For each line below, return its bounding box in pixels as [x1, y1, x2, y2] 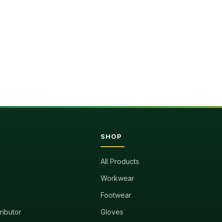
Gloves [101, 208, 124, 216]
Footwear [101, 191, 132, 199]
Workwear [101, 174, 135, 182]
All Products [101, 157, 140, 166]
